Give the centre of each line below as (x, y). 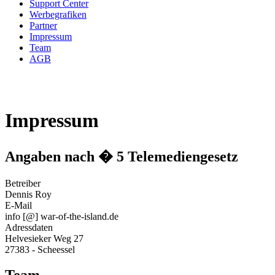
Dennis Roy (28, 194)
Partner (43, 25)
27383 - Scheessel (40, 249)
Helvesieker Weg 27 (44, 238)
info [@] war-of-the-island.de (62, 216)
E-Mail (18, 205)
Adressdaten (29, 227)
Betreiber (23, 183)
